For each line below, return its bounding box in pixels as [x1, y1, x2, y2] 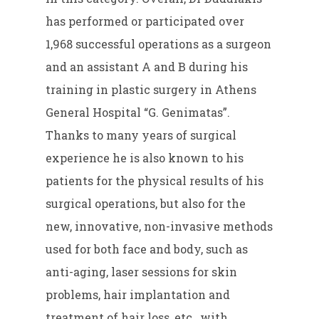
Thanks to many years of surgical [46, 127, 237, 143]
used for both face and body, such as [46, 241, 249, 257]
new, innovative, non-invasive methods [46, 219, 273, 234]
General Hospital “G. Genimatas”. [46, 105, 231, 120]
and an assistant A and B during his [46, 59, 249, 75]
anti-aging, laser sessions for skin [46, 264, 238, 280]
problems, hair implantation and [46, 287, 231, 303]
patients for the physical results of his [46, 173, 264, 189]
